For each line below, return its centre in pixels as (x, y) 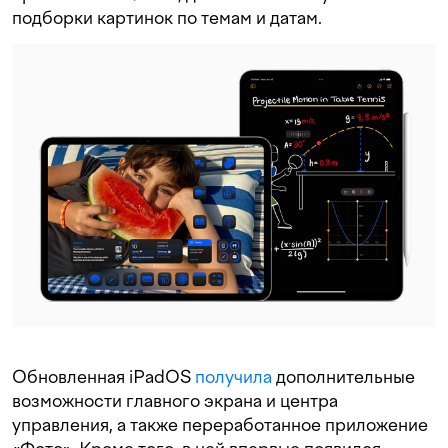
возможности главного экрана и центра (175, 400)
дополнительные (343, 376)
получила (233, 376)
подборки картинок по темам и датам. (167, 18)
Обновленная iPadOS (103, 376)
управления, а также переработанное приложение (220, 424)
